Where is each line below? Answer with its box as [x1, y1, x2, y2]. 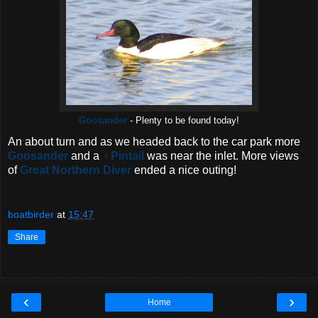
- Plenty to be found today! [127, 114, 239, 126]
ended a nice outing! [131, 163, 236, 176]
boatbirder [8, 209, 54, 221]
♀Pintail [102, 149, 144, 162]
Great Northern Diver [20, 163, 131, 176]
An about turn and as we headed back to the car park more [8, 135, 300, 148]
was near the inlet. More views [144, 149, 299, 162]
